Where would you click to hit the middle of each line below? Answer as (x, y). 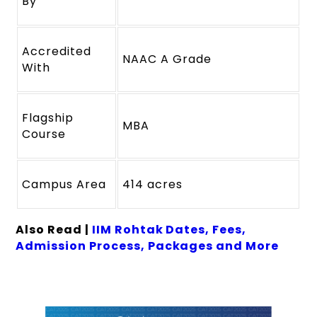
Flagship (48, 118)
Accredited (57, 52)
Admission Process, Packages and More (147, 246)
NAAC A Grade (167, 59)
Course (44, 134)
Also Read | (54, 230)
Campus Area (64, 185)
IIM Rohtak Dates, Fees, (169, 230)
